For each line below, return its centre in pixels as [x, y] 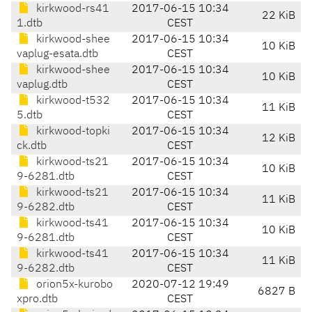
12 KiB [279, 139]
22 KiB [279, 16]
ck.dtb [32, 147]
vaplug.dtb [42, 85]
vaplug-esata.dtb [57, 55]
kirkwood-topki [72, 132]
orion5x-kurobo [73, 285]
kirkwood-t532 [72, 101]
